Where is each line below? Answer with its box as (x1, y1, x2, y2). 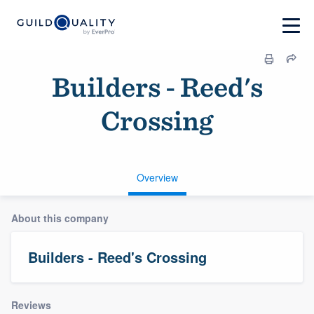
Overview (136, 170, 178, 184)
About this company (11, 211, 109, 225)
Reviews (11, 298, 51, 312)
